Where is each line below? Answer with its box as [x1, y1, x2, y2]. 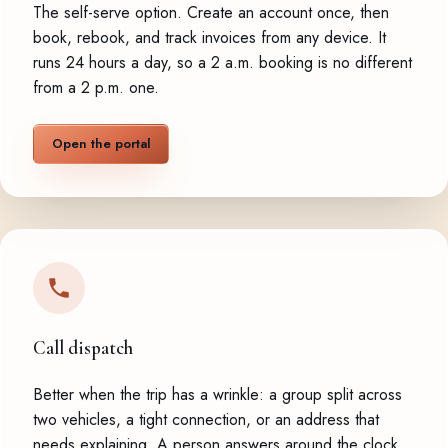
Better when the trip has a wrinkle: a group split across [33, 382, 402, 406]
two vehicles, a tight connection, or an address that [33, 407, 379, 431]
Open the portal [51, 133, 151, 153]
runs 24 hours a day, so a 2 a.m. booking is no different [33, 50, 412, 74]
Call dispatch [33, 336, 133, 359]
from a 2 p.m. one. [33, 75, 159, 99]
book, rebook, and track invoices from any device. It [33, 25, 386, 49]
